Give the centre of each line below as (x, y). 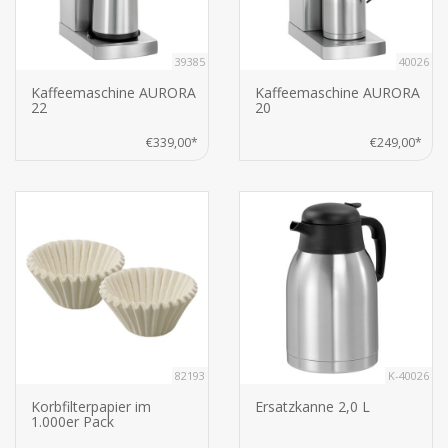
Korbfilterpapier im (91, 407)
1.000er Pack (72, 422)
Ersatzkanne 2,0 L (312, 407)
